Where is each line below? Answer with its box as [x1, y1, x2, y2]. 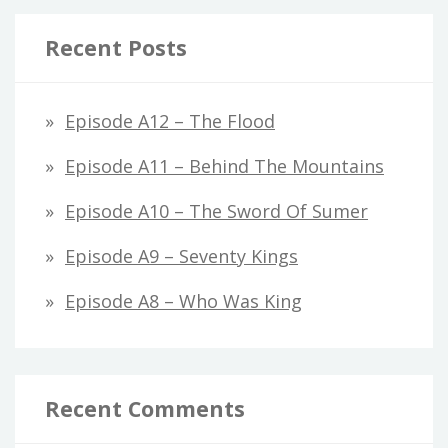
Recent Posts [45, 32, 187, 62]
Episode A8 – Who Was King [65, 288, 302, 313]
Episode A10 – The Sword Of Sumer [65, 198, 368, 223]
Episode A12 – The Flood [65, 108, 275, 133]
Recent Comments [45, 393, 245, 423]
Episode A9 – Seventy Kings [65, 243, 298, 268]
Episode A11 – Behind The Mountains [65, 153, 384, 178]
